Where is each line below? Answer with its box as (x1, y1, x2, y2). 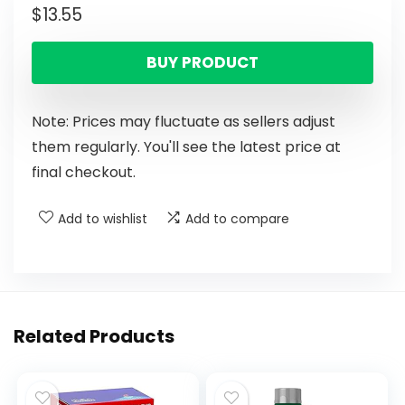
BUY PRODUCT (146, 52, 259, 74)
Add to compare (185, 210, 289, 229)
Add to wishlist (58, 210, 147, 229)
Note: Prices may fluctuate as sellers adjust (32, 111, 335, 133)
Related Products (14, 324, 174, 350)
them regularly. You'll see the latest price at (32, 137, 341, 158)
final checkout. (32, 162, 136, 184)
